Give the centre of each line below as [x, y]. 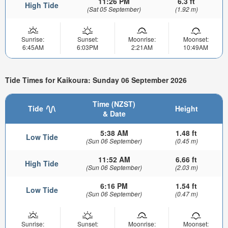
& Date [114, 114]
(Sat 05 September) [114, 9]
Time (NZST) [114, 104]
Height [186, 109]
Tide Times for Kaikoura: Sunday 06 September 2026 [96, 80]
